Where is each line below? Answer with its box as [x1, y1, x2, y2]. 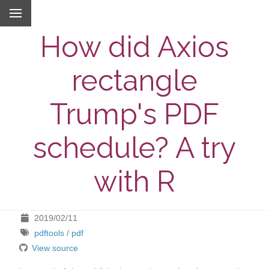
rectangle [71, 63, 198, 97]
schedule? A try [33, 130, 236, 165]
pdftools [34, 228, 64, 238]
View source [31, 243, 78, 253]
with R [94, 164, 175, 198]
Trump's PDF [50, 97, 219, 131]
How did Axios [40, 29, 229, 64]
